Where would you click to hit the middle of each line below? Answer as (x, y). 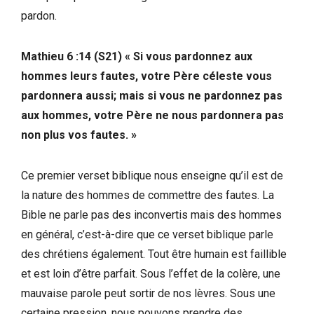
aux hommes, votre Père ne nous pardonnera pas (152, 115)
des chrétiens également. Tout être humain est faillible (154, 254)
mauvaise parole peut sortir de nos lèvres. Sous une (148, 293)
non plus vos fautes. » (79, 135)
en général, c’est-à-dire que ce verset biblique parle (147, 234)
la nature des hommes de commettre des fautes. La (148, 195)
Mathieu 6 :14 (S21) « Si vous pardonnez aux (137, 56)
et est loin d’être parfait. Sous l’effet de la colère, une (151, 273)
